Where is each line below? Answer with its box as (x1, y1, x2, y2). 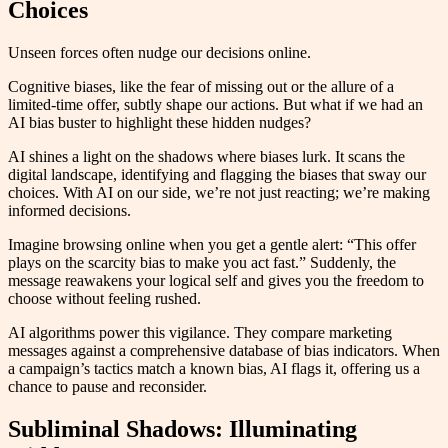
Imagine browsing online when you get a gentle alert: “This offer (8, 235, 416, 253)
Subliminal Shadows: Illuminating (8, 415, 357, 442)
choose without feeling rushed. (8, 289, 201, 307)
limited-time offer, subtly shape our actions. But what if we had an (8, 95, 423, 113)
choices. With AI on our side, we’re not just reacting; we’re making (8, 183, 430, 201)
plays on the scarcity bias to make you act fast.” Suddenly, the (8, 253, 396, 271)
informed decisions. (8, 201, 131, 219)
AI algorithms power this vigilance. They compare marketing (8, 323, 392, 341)
